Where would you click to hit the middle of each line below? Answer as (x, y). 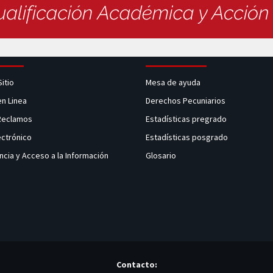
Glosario (162, 155)
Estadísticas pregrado (186, 119)
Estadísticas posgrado (187, 137)
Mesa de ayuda (173, 82)
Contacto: (136, 265)
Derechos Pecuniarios (186, 101)
